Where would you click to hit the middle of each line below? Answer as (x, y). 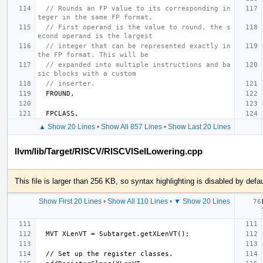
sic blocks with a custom (87, 73)
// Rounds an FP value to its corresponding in (138, 8)
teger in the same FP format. (95, 17)
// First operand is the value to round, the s (138, 27)
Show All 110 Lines (138, 201)
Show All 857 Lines (131, 127)
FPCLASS (60, 113)
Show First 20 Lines (70, 201)
